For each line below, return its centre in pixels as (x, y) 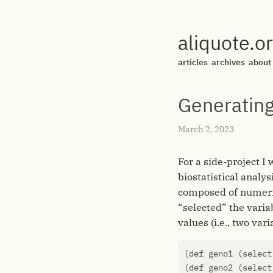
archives (228, 62)
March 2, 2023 (206, 129)
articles (193, 62)
